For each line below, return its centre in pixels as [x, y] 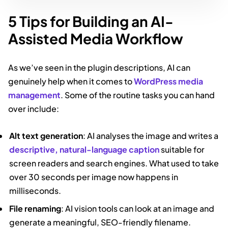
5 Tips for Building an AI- [91, 21]
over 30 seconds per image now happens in [94, 177]
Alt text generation [46, 135]
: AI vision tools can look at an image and [138, 208]
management [34, 95]
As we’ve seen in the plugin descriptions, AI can [99, 67]
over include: [34, 108]
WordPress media [168, 81]
